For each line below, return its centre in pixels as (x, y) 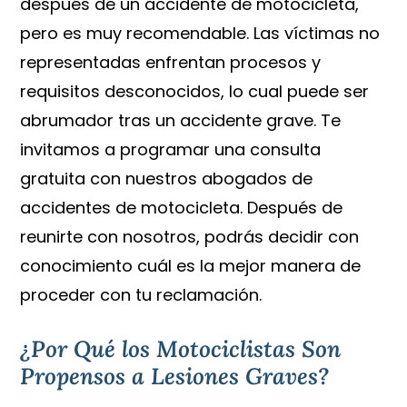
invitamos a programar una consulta (171, 150)
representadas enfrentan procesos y (171, 63)
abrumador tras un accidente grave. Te (181, 121)
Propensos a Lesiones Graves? (175, 376)
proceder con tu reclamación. (141, 295)
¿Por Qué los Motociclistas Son (181, 349)
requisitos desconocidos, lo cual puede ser (195, 92)
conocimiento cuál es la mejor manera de (191, 266)
